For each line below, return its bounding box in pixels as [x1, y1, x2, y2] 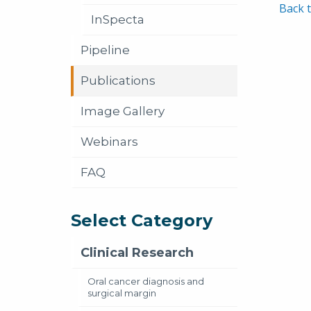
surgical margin [87, 287, 156, 299]
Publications [81, 74, 155, 87]
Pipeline [81, 43, 130, 57]
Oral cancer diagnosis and [87, 276, 204, 287]
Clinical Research [81, 245, 194, 260]
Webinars [81, 135, 138, 149]
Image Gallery [81, 104, 165, 118]
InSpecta [91, 12, 144, 26]
